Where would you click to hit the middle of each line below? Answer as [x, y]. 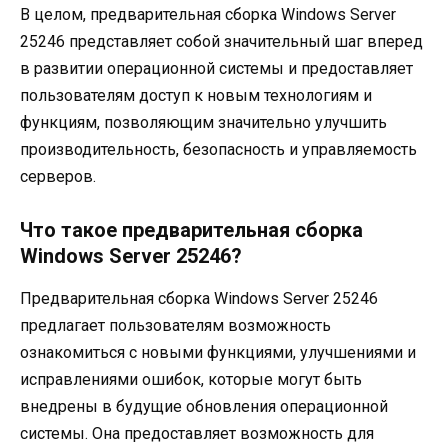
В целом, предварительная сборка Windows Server [208, 15]
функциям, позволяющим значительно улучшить [203, 123]
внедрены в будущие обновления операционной [204, 407]
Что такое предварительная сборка [191, 230]
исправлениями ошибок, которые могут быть [191, 380]
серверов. [58, 177]
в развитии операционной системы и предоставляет [216, 69]
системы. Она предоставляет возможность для [197, 434]
